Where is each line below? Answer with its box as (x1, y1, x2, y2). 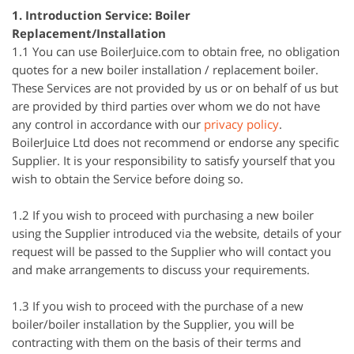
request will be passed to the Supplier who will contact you (12, 243, 331, 259)
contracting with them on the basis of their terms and (12, 334, 301, 350)
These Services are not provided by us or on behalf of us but (12, 80, 338, 96)
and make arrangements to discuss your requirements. (12, 262, 310, 277)
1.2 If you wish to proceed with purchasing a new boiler (12, 207, 314, 223)
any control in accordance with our (12, 116, 204, 132)
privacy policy (204, 116, 279, 132)
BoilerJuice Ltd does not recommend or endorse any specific (12, 134, 339, 150)
